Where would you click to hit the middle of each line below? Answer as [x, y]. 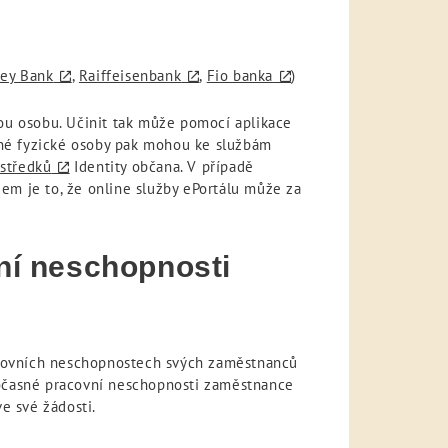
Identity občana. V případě [161, 167]
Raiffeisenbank [130, 76]
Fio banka [240, 76]
